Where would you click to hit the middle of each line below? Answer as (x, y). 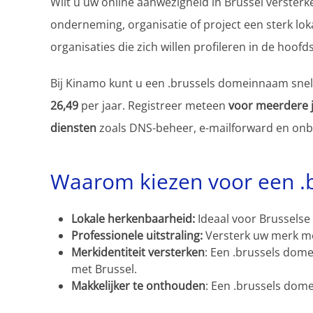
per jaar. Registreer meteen (153, 105)
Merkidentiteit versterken (138, 252)
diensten (73, 128)
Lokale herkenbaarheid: (134, 219)
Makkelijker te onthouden (138, 286)
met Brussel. (104, 269)
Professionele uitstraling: (137, 235)
